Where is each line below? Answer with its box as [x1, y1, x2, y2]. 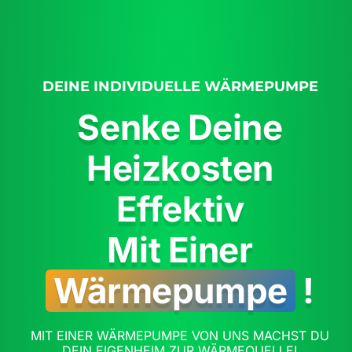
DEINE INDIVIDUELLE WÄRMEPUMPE [42, 77, 318, 94]
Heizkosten [86, 146, 273, 189]
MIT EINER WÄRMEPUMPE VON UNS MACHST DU [31, 327, 329, 343]
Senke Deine [77, 105, 283, 148]
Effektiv [115, 187, 244, 230]
